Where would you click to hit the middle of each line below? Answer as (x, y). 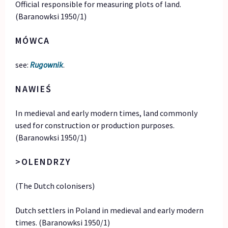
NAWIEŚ (34, 89)
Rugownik (47, 64)
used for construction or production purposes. (95, 125)
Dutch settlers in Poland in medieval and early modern (110, 210)
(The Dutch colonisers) (55, 186)
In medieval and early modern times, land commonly (107, 113)
